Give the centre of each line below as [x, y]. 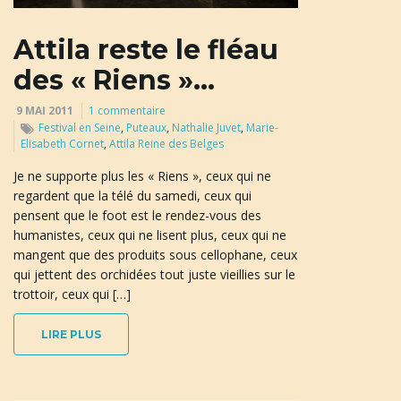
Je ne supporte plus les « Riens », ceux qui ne [142, 175]
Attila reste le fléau [146, 49]
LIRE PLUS [71, 334]
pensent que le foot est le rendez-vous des [137, 215]
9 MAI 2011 [45, 110]
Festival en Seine [80, 127]
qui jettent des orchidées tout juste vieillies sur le [154, 274]
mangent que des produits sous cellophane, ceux [155, 254]
